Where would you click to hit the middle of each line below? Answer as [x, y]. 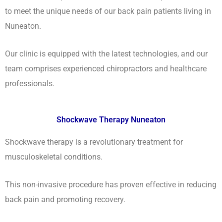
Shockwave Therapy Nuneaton [111, 119]
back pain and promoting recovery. [65, 199]
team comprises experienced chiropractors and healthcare [106, 69]
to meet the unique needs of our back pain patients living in [108, 11]
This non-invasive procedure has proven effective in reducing [111, 184]
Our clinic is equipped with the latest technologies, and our [106, 54]
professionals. [30, 84]
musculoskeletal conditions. [54, 157]
